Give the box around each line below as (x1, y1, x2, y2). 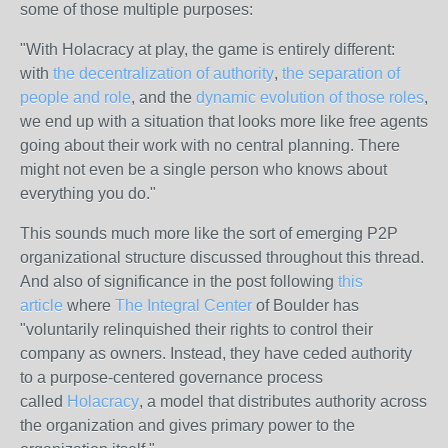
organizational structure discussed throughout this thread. (20, 249, 424, 266)
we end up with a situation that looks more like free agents (20, 113, 428, 130)
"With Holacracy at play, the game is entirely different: (20, 41, 395, 58)
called (20, 393, 67, 410)
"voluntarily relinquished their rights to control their (20, 321, 373, 338)
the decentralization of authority (53, 65, 274, 82)
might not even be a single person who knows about (20, 161, 387, 178)
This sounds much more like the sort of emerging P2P (20, 225, 398, 242)
